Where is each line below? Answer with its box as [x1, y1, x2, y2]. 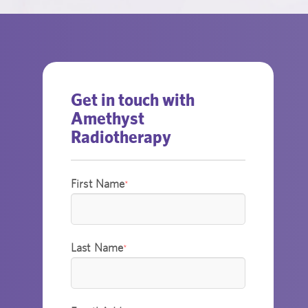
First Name [71, 177, 125, 191]
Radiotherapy [71, 126, 172, 147]
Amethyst [71, 108, 145, 129]
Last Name [71, 241, 124, 255]
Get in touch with [71, 89, 195, 110]
